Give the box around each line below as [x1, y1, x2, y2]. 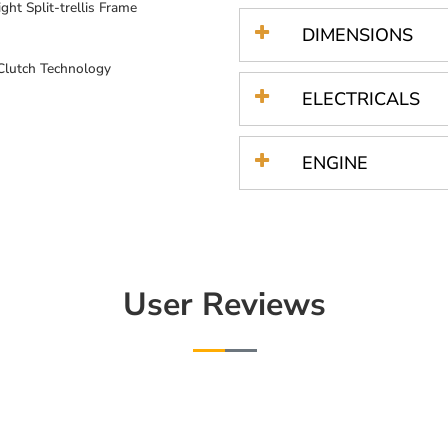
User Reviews [122, 283, 326, 327]
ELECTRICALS [302, 86, 420, 111]
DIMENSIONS [302, 22, 413, 47]
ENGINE [302, 150, 368, 175]
